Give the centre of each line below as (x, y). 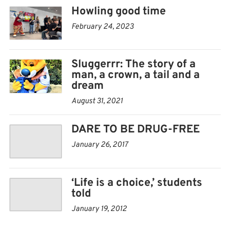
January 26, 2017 (100, 145)
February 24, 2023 (102, 27)
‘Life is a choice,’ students (137, 183)
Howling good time (119, 12)
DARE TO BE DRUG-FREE (136, 130)
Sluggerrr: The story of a (133, 65)
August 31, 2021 (97, 102)
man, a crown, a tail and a (136, 75)
